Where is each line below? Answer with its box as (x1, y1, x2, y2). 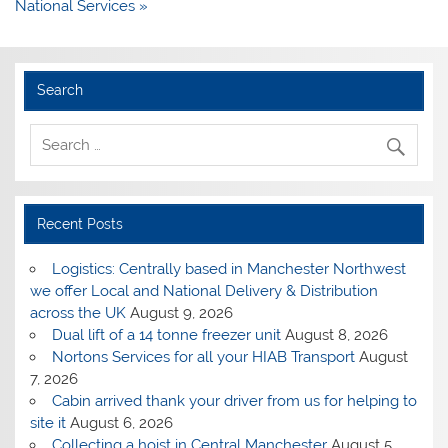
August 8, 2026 (284, 325, 388, 344)
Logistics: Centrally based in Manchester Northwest (51, 259, 406, 278)
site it (30, 413, 67, 432)
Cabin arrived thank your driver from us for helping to (51, 391, 417, 410)
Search (36, 82, 83, 99)
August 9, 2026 (130, 303, 234, 322)
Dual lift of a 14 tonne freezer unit (51, 325, 281, 344)
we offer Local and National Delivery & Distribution (30, 281, 379, 300)
